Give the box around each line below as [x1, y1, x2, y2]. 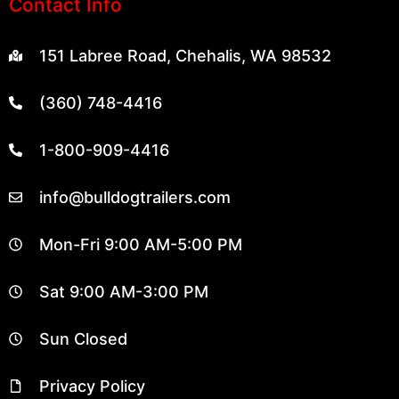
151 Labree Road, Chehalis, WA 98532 [38, 46, 331, 66]
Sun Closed [38, 330, 127, 349]
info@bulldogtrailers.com [38, 188, 231, 208]
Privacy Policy [38, 377, 145, 396]
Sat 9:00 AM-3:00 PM [38, 282, 208, 302]
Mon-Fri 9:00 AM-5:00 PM [38, 235, 242, 255]
